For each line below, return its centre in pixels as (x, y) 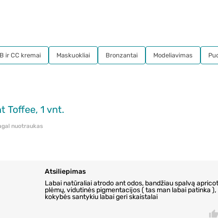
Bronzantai (122, 55)
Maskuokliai (73, 55)
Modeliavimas (173, 55)
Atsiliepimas (65, 172)
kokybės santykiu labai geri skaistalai (101, 197)
